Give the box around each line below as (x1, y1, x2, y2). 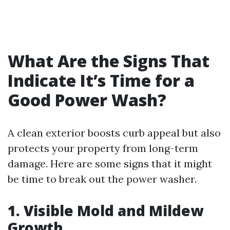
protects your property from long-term (8, 142, 198, 155)
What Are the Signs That (8, 50, 209, 72)
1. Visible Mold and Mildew (8, 201, 203, 220)
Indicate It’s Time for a (8, 69, 195, 91)
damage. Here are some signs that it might (8, 157, 212, 170)
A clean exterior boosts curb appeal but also (8, 126, 221, 139)
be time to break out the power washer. (8, 172, 197, 185)
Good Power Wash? (8, 89, 166, 111)
